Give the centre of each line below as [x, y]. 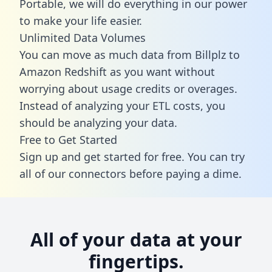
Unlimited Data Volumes [83, 37]
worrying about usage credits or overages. [128, 88]
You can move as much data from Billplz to [130, 54]
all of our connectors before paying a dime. [131, 173]
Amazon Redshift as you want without [117, 71]
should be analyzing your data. [98, 122]
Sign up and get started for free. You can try [132, 156]
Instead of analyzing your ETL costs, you [122, 105]
